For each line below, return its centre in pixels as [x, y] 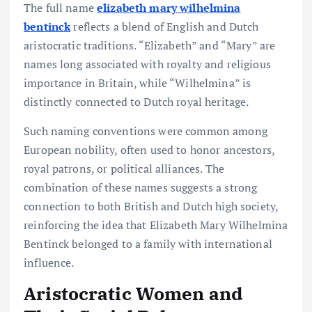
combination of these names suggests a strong [141, 187]
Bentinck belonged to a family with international [148, 243]
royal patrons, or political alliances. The [124, 168]
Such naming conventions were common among [146, 131]
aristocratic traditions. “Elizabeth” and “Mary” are [150, 46]
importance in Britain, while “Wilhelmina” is [138, 83]
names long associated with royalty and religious [147, 64]
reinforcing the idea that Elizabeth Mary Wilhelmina [156, 225]
